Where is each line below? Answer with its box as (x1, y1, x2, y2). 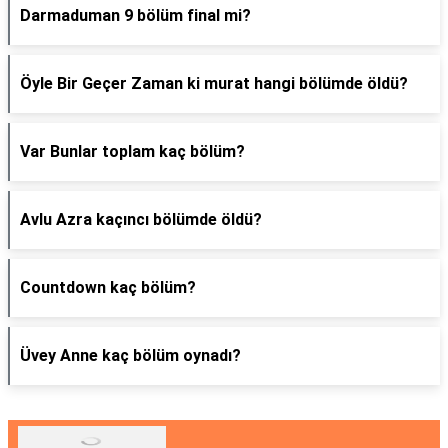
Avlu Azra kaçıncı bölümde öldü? (20, 210, 262, 229)
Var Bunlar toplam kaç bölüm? (20, 142, 245, 161)
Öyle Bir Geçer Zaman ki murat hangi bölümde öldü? (20, 74, 408, 93)
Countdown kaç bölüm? (20, 278, 196, 297)
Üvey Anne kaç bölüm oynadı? (20, 346, 241, 365)
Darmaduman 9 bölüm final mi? (20, 6, 251, 25)
